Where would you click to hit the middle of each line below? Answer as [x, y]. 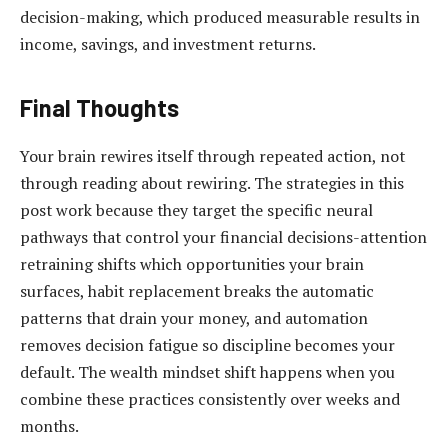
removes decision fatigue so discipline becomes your [207, 344]
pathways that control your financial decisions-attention [223, 236]
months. [49, 425]
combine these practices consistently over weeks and [210, 398]
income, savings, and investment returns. [168, 43]
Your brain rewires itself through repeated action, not [212, 155]
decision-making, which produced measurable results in [220, 16]
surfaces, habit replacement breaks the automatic [197, 290]
